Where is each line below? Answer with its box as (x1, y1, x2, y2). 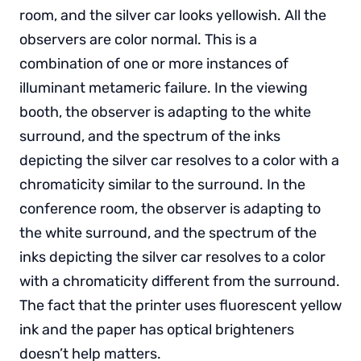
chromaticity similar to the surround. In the (19, 175, 305, 193)
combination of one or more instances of (19, 54, 288, 73)
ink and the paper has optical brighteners (19, 320, 294, 338)
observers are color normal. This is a (19, 30, 257, 48)
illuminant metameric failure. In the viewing (19, 78, 308, 97)
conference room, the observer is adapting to (19, 199, 321, 218)
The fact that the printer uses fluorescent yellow (19, 296, 342, 314)
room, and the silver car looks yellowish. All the (19, 6, 326, 24)
